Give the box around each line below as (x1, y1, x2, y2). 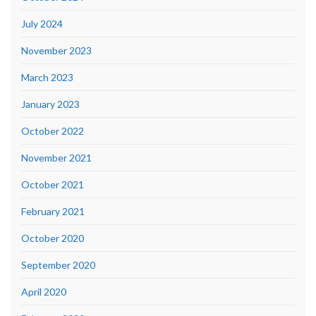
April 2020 (21, 285, 66, 298)
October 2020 (21, 231, 84, 244)
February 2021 (21, 205, 85, 217)
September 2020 (21, 258, 95, 271)
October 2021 (21, 178, 84, 190)
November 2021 (21, 151, 92, 164)
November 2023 (21, 44, 92, 56)
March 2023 (21, 71, 73, 83)
